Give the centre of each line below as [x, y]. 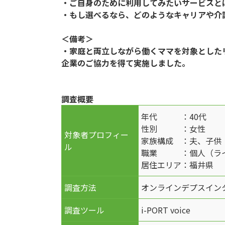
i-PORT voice [166, 210]
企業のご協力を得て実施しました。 [126, 63]
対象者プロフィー [96, 135]
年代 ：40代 [174, 117]
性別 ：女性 [173, 129]
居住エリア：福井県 [177, 165]
